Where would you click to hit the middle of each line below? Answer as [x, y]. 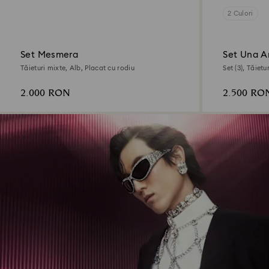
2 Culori [240, 13]
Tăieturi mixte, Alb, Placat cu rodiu [77, 68]
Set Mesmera [50, 55]
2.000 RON [45, 93]
